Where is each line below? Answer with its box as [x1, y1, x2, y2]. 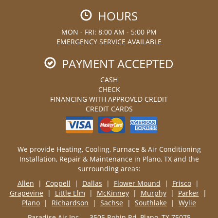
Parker [178, 188, 199, 198]
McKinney [96, 188, 129, 198]
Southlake [135, 198, 167, 207]
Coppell [45, 178, 71, 188]
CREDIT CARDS [85, 104, 133, 113]
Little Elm [54, 188, 85, 198]
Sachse [100, 198, 123, 207]
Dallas [82, 178, 102, 188]
